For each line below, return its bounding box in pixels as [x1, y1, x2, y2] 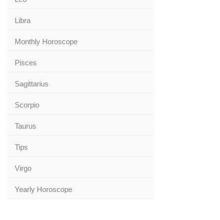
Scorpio [15, 101, 39, 110]
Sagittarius [15, 80, 49, 88]
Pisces [15, 58, 37, 67]
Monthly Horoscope [15, 37, 78, 46]
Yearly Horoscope [15, 185, 72, 194]
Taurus [15, 122, 36, 131]
